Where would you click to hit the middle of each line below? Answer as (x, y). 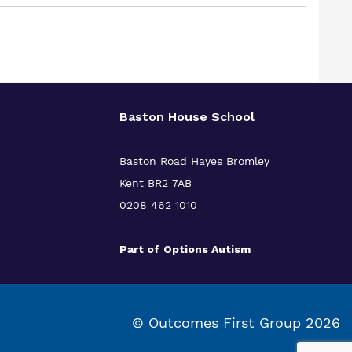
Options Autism (207, 249)
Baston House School (187, 117)
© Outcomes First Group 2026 (236, 323)
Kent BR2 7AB (155, 183)
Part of (139, 249)
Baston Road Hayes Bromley (194, 161)
